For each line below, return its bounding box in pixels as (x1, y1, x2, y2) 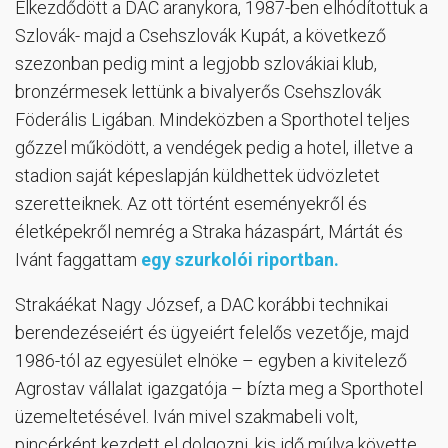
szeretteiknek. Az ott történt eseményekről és (15, 192, 367, 214)
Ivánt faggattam (15, 248, 141, 270)
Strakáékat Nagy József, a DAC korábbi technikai (15, 293, 388, 315)
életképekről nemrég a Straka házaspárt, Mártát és (15, 220, 403, 242)
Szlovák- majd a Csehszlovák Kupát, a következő (15, 24, 386, 46)
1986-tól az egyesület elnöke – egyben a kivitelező (15, 349, 407, 371)
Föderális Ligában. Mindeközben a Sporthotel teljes (15, 108, 410, 130)
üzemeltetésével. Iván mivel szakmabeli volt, (15, 405, 358, 427)
